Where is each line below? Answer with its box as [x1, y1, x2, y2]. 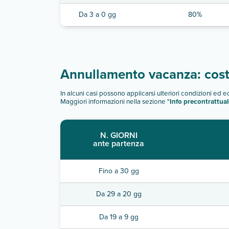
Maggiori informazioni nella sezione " [60, 97, 170, 107]
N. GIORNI [100, 129, 138, 141]
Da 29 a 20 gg [96, 189, 142, 199]
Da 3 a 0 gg [79, 9, 116, 20]
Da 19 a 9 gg [99, 212, 139, 222]
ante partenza [93, 138, 144, 149]
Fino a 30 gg [98, 166, 139, 176]
